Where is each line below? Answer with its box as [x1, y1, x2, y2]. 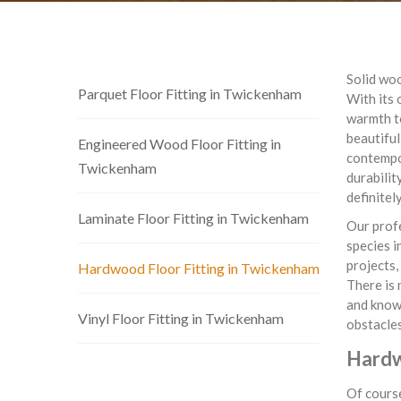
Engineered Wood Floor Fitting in [78, 135, 281, 152]
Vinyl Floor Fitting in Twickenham [78, 310, 284, 327]
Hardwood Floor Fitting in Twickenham [78, 260, 320, 277]
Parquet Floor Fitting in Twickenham [78, 85, 302, 102]
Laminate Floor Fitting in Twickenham [78, 209, 309, 226]
